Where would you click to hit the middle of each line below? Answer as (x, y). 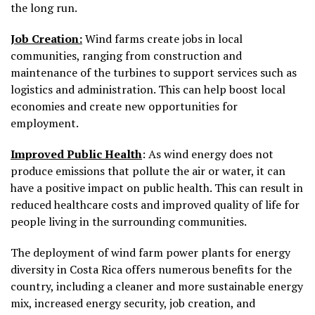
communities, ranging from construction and (126, 56)
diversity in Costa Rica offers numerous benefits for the (151, 270)
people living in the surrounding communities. (129, 222)
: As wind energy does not (208, 154)
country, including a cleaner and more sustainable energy (157, 287)
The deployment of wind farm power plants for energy (150, 253)
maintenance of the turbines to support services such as (154, 73)
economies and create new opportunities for (124, 107)
